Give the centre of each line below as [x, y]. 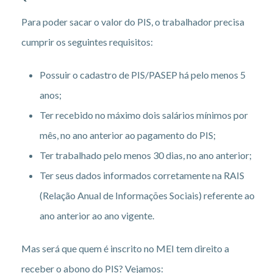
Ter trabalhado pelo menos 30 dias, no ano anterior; [146, 155]
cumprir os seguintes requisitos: [87, 41]
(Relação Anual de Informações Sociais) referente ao [147, 195]
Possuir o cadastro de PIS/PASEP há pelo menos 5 [143, 74]
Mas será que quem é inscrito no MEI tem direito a [125, 248]
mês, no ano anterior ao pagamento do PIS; [128, 135]
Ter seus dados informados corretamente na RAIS [142, 175]
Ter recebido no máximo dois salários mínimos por [144, 115]
